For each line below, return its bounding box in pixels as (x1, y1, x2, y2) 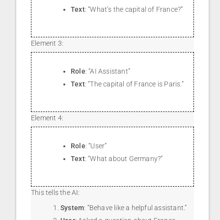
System (60, 203, 84, 212)
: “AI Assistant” (85, 67, 131, 75)
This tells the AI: (31, 188, 80, 196)
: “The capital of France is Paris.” (84, 80, 184, 88)
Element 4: (31, 113, 63, 122)
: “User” (85, 141, 107, 150)
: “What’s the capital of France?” (84, 5, 183, 13)
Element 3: (31, 39, 63, 47)
